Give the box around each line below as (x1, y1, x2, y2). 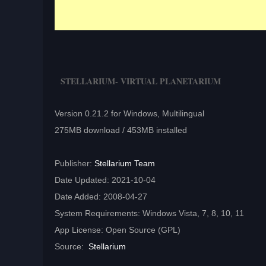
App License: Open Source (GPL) (55, 225, 180, 235)
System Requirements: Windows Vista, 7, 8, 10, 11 (55, 208, 244, 218)
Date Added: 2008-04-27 (55, 192, 147, 202)
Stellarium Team (94, 159, 155, 169)
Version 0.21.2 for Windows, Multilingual (55, 109, 204, 119)
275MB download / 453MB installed (55, 125, 187, 135)
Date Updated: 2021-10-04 (55, 175, 156, 185)
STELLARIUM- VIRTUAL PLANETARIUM (61, 75, 221, 88)
